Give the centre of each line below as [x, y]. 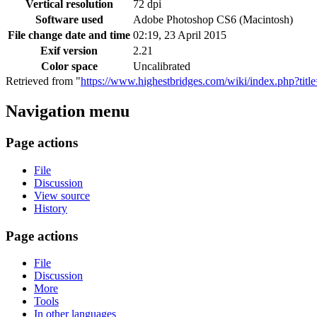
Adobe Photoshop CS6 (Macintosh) [213, 20]
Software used [69, 20]
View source [62, 195]
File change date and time [69, 35]
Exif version [69, 51]
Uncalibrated [162, 67]
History [51, 208]
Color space [69, 67]
